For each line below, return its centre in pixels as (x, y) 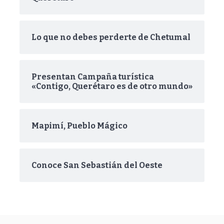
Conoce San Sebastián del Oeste (97, 165)
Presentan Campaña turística (93, 77)
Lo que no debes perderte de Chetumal (111, 37)
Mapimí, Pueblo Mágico (79, 126)
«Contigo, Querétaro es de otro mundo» (112, 86)
